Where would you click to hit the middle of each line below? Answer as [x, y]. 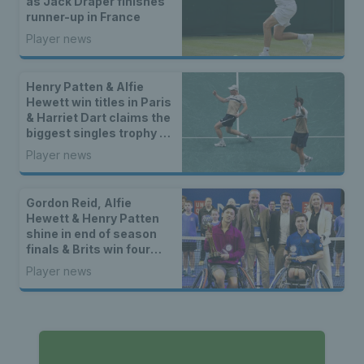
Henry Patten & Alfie [85, 86]
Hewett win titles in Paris [99, 102]
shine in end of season [91, 233]
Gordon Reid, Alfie [79, 202]
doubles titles [66, 264]
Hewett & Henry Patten [93, 218]
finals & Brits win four [88, 249]
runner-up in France [83, 16]
